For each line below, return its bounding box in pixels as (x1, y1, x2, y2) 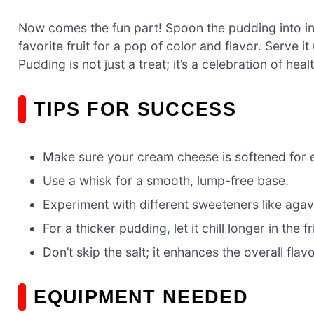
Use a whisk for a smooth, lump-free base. (43, 173, 289, 189)
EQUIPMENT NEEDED (34, 285, 249, 308)
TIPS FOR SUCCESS (34, 97, 237, 120)
